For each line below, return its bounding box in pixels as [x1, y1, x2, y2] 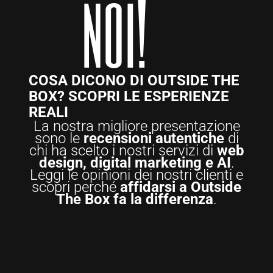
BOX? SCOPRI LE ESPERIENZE [29, 88, 230, 105]
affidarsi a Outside [120, 179, 241, 196]
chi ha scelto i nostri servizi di [29, 142, 217, 160]
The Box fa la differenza [56, 191, 213, 208]
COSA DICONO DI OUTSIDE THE [29, 72, 240, 90]
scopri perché [32, 179, 120, 196]
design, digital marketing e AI [38, 154, 231, 172]
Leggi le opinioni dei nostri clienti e [30, 166, 243, 184]
